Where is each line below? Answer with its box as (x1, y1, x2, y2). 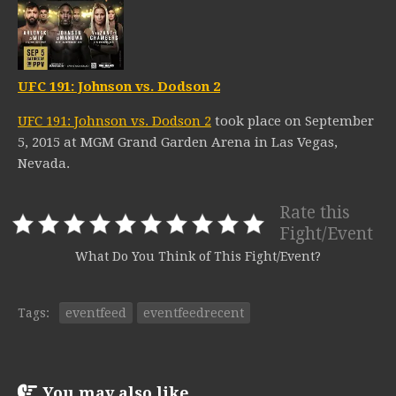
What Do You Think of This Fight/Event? (75, 249, 321, 264)
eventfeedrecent (143, 306, 244, 321)
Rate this (279, 202, 350, 224)
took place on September (211, 113, 374, 130)
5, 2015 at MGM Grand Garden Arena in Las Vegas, (18, 134, 338, 151)
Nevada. (18, 156, 70, 172)
